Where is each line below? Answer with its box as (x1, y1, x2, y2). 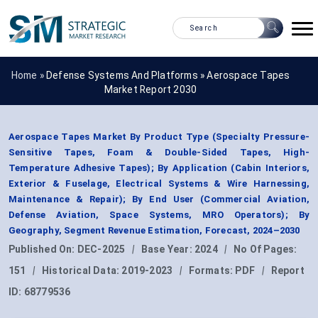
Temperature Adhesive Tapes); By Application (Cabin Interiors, (9, 163, 309, 174)
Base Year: (141, 243, 195, 256)
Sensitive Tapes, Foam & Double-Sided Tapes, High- (9, 147, 309, 158)
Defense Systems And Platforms (45, 69, 198, 81)
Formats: (188, 265, 236, 277)
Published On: (9, 243, 77, 256)
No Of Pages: (234, 243, 297, 256)
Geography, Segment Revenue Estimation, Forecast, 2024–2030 (9, 225, 300, 236)
